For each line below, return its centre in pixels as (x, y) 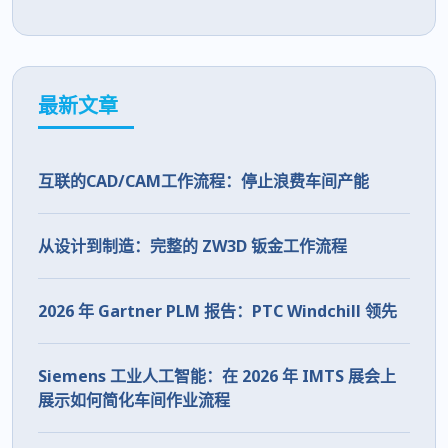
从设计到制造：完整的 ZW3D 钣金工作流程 (192, 246)
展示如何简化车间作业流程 (134, 400)
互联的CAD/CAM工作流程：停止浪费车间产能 (203, 181)
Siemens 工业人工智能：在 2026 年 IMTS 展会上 (217, 376)
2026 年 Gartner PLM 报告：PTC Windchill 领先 (217, 311)
